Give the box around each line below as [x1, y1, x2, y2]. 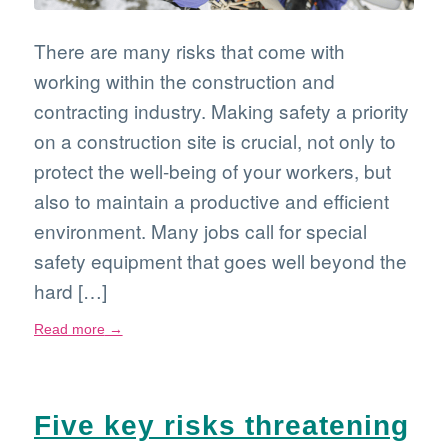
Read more [33, 321, 105, 338]
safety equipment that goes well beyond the [33, 247, 407, 275]
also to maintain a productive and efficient [33, 187, 389, 215]
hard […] [33, 277, 107, 305]
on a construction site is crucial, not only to [33, 127, 396, 155]
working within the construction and [33, 67, 335, 95]
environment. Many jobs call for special [33, 217, 367, 245]
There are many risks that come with [33, 37, 345, 65]
